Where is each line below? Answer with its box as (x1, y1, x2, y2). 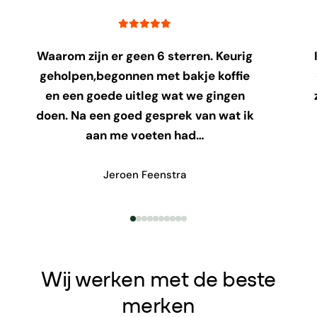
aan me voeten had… (85, 127, 204, 144)
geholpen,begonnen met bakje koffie (40, 68, 250, 84)
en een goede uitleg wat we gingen (45, 88, 245, 104)
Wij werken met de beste (41, 270, 276, 292)
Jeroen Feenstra (103, 167, 187, 182)
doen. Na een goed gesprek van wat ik (35, 108, 254, 124)
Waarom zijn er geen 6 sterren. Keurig (37, 48, 253, 64)
